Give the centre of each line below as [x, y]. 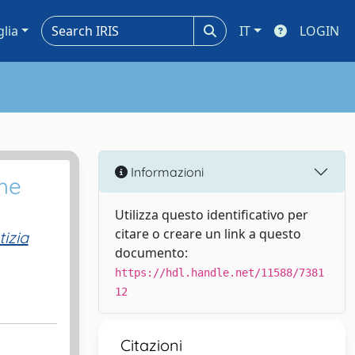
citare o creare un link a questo [208, 234]
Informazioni [166, 172]
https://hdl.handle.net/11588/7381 [219, 273]
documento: [151, 253]
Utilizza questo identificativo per [212, 215]
